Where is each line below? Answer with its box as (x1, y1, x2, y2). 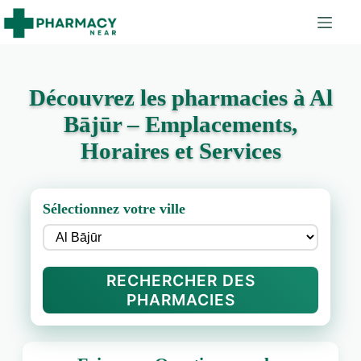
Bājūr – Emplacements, (64, 111, 297, 137)
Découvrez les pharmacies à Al (28, 85, 333, 110)
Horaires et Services (80, 138, 281, 164)
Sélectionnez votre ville (42, 201, 185, 217)
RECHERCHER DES (106, 271, 255, 290)
